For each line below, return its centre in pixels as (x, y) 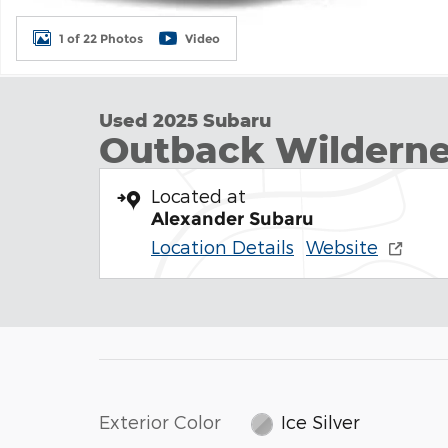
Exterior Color (160, 421)
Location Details (222, 246)
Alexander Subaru (232, 219)
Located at (198, 195)
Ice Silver (321, 422)
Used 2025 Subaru (185, 120)
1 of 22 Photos (101, 38)
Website (342, 246)
